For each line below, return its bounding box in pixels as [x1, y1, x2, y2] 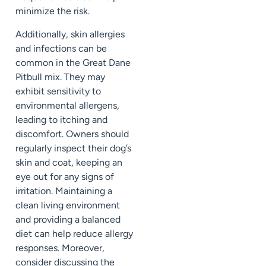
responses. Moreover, [15, 242, 104, 254]
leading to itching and [15, 113, 107, 125]
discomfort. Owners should [15, 128, 129, 140]
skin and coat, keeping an [15, 156, 122, 168]
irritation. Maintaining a [15, 185, 112, 197]
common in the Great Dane [15, 56, 131, 68]
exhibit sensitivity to [15, 85, 101, 97]
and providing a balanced [15, 213, 121, 225]
